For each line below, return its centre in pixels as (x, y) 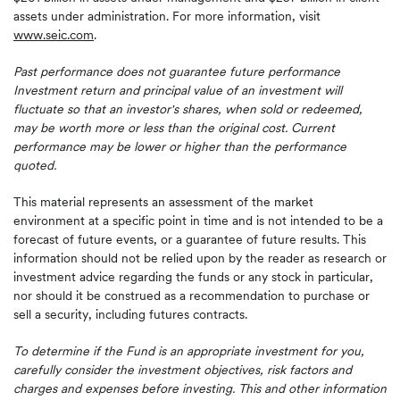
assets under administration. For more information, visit (167, 16)
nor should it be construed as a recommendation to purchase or (192, 296)
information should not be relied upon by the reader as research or (200, 258)
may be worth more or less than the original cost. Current (174, 128)
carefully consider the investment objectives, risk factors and (183, 370)
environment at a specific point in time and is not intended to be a (198, 221)
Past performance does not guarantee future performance (177, 71)
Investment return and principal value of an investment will (178, 90)
